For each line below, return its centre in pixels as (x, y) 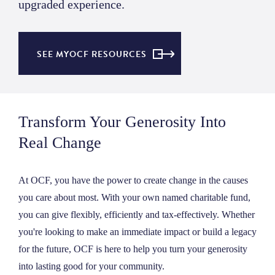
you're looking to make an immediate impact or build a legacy (137, 232)
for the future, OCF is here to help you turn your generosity (133, 249)
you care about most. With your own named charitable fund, (134, 198)
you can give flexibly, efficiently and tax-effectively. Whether (137, 215)
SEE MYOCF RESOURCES (92, 55)
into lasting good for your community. (91, 266)
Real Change (60, 143)
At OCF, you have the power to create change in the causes (133, 180)
